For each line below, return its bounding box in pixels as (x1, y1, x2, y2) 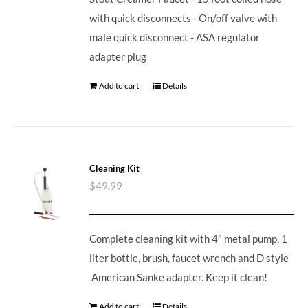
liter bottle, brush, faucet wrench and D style (89, 251, 289, 264)
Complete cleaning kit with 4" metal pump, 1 (89, 232, 288, 245)
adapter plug (89, 49, 147, 63)
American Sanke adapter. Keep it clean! (89, 270, 268, 283)
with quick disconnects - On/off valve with (89, 11, 278, 24)
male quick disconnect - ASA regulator (89, 30, 261, 43)
